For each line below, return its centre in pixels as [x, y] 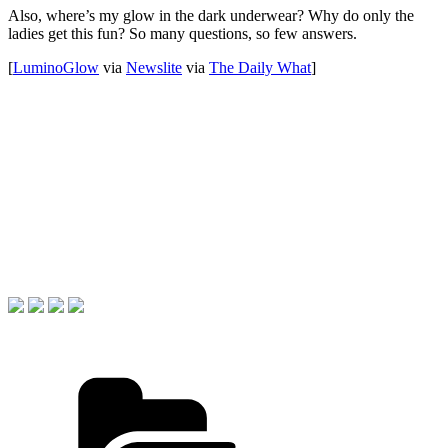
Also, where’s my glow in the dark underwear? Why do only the [211, 15]
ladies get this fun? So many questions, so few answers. [182, 33]
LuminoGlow [56, 67]
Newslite [154, 67]
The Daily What [260, 67]
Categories [340, 374]
